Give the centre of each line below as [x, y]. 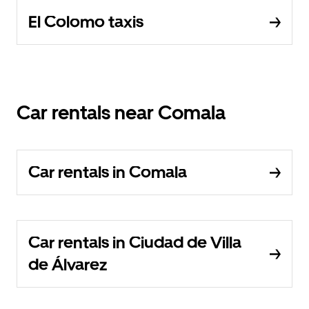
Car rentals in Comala [108, 172]
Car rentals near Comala [121, 113]
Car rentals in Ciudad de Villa [135, 243]
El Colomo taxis [86, 22]
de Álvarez [68, 265]
